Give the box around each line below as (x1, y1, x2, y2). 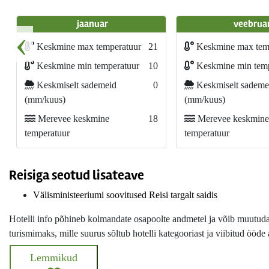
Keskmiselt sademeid (34, 80, 116, 90)
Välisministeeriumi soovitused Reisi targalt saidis (33, 190, 217, 200)
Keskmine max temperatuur (34, 41, 141, 52)
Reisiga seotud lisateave (9, 167, 144, 184)
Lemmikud (30, 251, 77, 264)
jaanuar (77, 18, 108, 30)
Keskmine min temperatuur (34, 61, 139, 71)
